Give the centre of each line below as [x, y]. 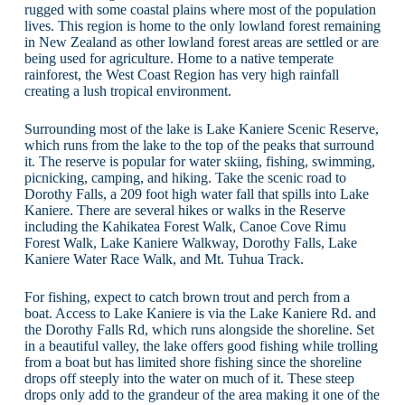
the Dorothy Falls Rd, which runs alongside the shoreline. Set [199, 329]
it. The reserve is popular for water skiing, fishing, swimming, [199, 161]
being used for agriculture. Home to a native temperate [179, 58]
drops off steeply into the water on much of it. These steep [189, 378]
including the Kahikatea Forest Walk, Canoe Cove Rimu [185, 226]
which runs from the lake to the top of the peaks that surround [199, 145]
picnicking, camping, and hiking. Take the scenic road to [185, 177]
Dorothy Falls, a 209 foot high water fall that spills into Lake [196, 193]
